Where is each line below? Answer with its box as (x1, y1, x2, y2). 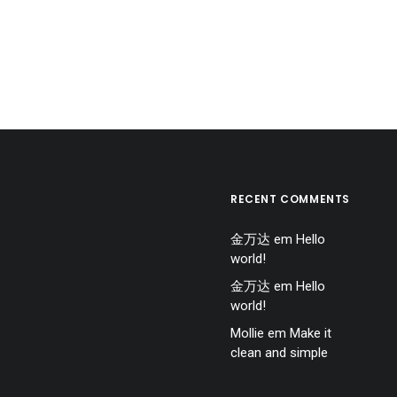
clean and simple (230, 345, 328, 361)
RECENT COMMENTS (230, 191, 350, 206)
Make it (290, 325, 331, 341)
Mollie (230, 325, 264, 341)
